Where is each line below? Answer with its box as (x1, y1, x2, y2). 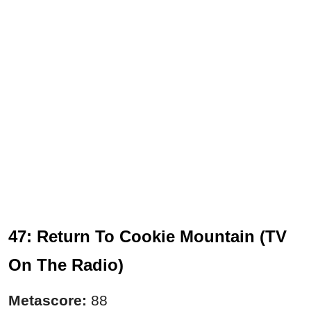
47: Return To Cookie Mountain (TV (8, 227, 287, 246)
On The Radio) (8, 255, 124, 275)
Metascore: (8, 292, 87, 309)
